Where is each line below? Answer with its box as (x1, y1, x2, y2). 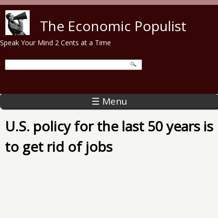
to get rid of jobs (5, 137, 112, 156)
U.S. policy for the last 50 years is (5, 116, 213, 135)
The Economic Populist (40, 17, 187, 35)
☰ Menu (91, 94, 127, 108)
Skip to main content (68, 7, 133, 16)
